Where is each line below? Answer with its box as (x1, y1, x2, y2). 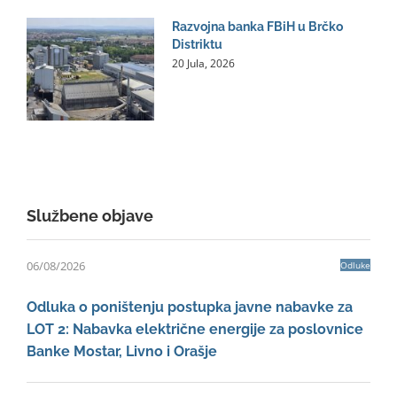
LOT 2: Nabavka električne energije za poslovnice (27, 320, 363, 338)
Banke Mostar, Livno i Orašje (27, 342, 217, 360)
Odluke (340, 258, 370, 271)
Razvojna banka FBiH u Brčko (172, 19, 343, 35)
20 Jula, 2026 (172, 56, 235, 72)
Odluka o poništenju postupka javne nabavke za (27, 298, 353, 315)
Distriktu (172, 37, 222, 52)
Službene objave (27, 206, 153, 225)
